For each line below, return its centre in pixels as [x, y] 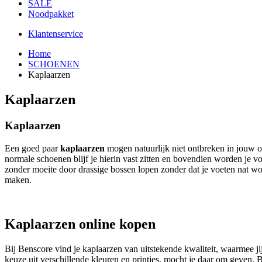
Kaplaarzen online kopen [80, 224]
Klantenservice [56, 34]
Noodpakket [51, 14]
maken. [18, 180]
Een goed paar [32, 148]
